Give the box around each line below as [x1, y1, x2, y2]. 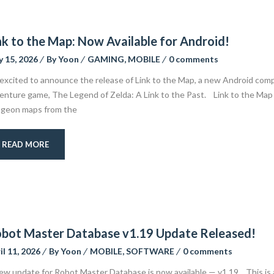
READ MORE [1, 139, 49, 149]
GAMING [87, 54, 124, 64]
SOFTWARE [125, 246, 174, 256]
